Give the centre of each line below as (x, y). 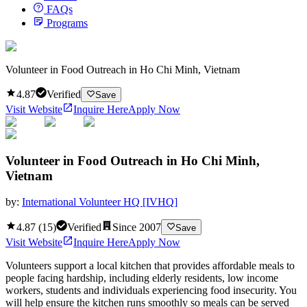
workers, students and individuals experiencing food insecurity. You (151, 290)
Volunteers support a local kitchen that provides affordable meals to (150, 265)
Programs (67, 23)
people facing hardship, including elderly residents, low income (142, 278)
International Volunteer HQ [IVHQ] (100, 202)
